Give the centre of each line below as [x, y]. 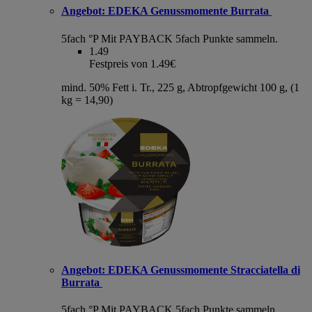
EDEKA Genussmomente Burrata [188, 11]
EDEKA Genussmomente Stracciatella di [203, 270]
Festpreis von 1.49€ [132, 63]
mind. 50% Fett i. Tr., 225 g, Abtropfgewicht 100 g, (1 [180, 87]
